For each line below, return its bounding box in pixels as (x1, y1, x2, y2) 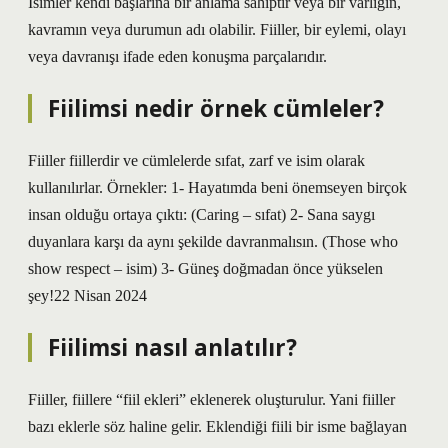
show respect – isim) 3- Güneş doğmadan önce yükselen (28, 260, 383, 277)
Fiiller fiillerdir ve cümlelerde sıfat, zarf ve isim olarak (28, 152, 365, 169)
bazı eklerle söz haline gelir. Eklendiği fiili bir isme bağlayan (28, 418, 407, 435)
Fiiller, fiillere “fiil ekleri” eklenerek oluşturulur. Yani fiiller (28, 391, 395, 408)
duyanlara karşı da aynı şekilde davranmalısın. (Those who (28, 233, 398, 250)
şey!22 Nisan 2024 (28, 287, 147, 304)
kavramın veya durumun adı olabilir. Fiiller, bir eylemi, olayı (28, 21, 406, 38)
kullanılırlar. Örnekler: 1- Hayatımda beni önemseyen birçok (28, 179, 407, 196)
